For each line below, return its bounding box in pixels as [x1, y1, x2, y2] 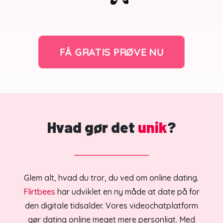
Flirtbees [23, 187, 57, 197]
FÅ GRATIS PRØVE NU [60, 46, 163, 59]
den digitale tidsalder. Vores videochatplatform [24, 201, 198, 211]
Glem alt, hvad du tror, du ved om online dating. [24, 173, 199, 183]
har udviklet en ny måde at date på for [57, 187, 200, 197]
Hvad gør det [47, 118, 135, 136]
